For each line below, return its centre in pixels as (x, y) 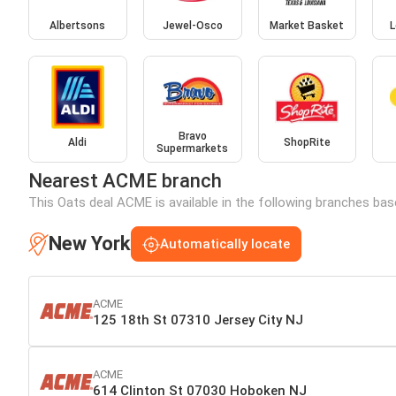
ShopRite (307, 143)
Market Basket (307, 25)
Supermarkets (193, 149)
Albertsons (78, 25)
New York (90, 244)
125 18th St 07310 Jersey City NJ (198, 320)
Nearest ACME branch (125, 181)
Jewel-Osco (192, 25)
